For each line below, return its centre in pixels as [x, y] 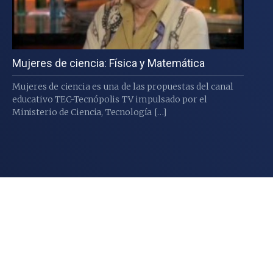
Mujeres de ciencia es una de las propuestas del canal [122, 87]
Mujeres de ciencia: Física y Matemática [108, 63]
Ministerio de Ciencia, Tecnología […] [89, 112]
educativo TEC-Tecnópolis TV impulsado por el [110, 100]
